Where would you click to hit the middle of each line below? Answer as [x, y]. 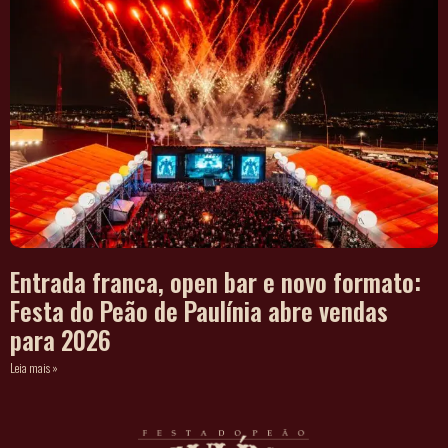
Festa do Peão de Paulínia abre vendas [199, 311]
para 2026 [60, 340]
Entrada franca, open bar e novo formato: [215, 282]
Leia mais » [34, 368]
